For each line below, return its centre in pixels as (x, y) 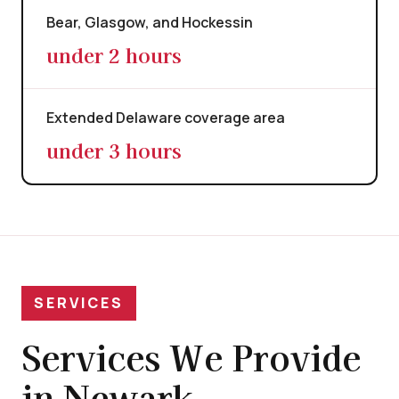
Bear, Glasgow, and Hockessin (150, 23)
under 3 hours (114, 150)
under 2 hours (114, 55)
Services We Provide (191, 357)
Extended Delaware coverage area (166, 118)
